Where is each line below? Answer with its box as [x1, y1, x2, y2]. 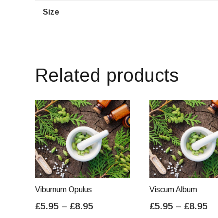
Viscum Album [149, 185, 197, 194]
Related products [35, 65, 179, 86]
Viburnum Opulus [35, 185, 92, 194]
